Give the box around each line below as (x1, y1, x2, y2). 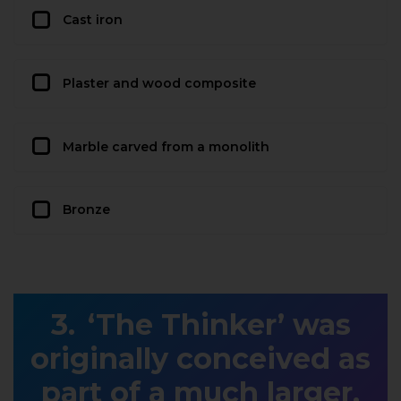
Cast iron (63, 12, 123, 29)
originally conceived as (30, 341, 371, 377)
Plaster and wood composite (63, 74, 256, 91)
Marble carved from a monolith (63, 138, 269, 155)
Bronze (63, 201, 110, 218)
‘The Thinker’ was (87, 307, 351, 343)
